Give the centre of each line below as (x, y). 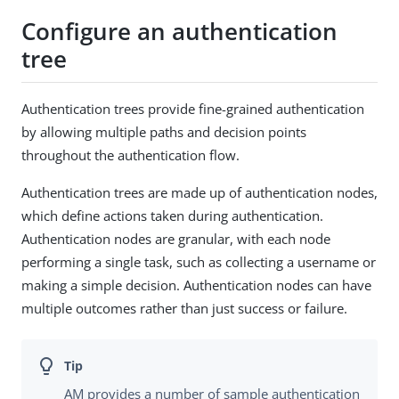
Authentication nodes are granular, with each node (176, 238)
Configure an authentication (179, 32)
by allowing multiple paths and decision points (164, 131)
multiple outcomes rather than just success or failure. (184, 308)
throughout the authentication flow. (130, 155)
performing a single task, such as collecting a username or (199, 261)
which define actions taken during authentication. (172, 215)
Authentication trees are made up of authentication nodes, (199, 192)
